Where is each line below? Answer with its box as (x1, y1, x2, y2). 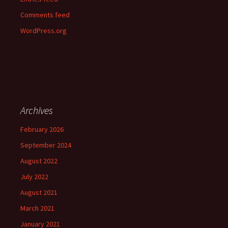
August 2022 (20, 156, 58, 165)
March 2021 (20, 204, 54, 213)
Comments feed (20, 10, 70, 19)
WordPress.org (20, 26, 67, 35)
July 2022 (20, 172, 48, 181)
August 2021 (20, 188, 58, 197)
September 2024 (20, 140, 71, 150)
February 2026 (20, 125, 64, 134)
